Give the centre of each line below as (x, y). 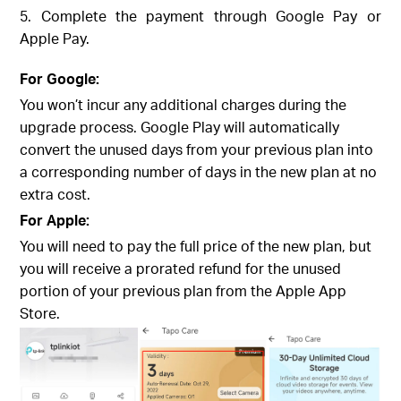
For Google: (60, 79)
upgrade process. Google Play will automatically (180, 127)
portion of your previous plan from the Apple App (183, 291)
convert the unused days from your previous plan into (197, 149)
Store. (40, 313)
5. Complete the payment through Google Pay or (200, 16)
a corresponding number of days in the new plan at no (199, 172)
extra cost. (55, 194)
